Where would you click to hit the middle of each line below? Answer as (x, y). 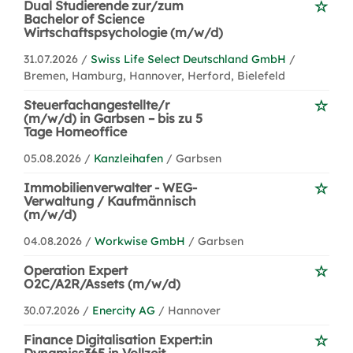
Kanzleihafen (128, 158)
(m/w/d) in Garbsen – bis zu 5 (113, 118)
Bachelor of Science (84, 19)
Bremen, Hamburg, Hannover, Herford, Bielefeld (154, 76)
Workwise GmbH (140, 241)
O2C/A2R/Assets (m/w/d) (102, 284)
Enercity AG (124, 310)
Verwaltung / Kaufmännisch (110, 201)
